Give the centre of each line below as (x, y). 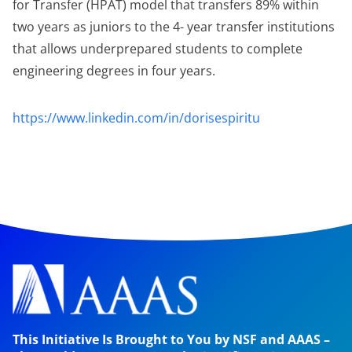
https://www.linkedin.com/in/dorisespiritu (136, 118)
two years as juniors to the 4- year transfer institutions (174, 27)
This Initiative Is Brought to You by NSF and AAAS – (171, 340)
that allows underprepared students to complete (158, 49)
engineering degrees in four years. (114, 71)
